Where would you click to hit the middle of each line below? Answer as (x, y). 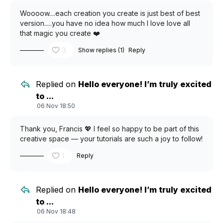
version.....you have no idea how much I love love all (105, 23)
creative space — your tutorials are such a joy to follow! (111, 139)
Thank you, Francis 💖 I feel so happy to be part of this (110, 129)
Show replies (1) (101, 50)
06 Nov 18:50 (56, 106)
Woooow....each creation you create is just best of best (110, 13)
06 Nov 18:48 (56, 211)
